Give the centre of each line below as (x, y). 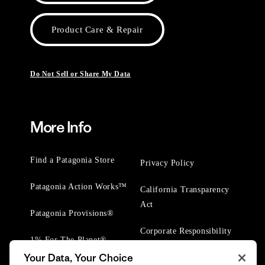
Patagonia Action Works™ (79, 187)
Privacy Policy (167, 163)
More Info (61, 127)
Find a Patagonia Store (72, 160)
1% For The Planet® (69, 240)
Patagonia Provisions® (72, 213)
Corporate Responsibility (186, 231)
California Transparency (185, 190)
